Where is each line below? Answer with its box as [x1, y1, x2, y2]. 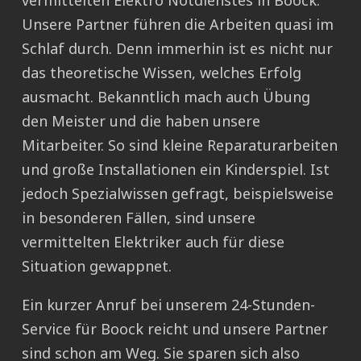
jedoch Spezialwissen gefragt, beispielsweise [22, 184, 334, 204]
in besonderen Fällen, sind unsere [22, 208, 255, 228]
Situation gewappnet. [22, 256, 172, 276]
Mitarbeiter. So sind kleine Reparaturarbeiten [22, 135, 338, 156]
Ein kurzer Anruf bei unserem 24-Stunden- [22, 295, 315, 315]
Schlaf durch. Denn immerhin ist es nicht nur [22, 39, 333, 59]
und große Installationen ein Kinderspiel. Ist [22, 160, 330, 180]
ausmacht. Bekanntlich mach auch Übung [22, 87, 310, 107]
